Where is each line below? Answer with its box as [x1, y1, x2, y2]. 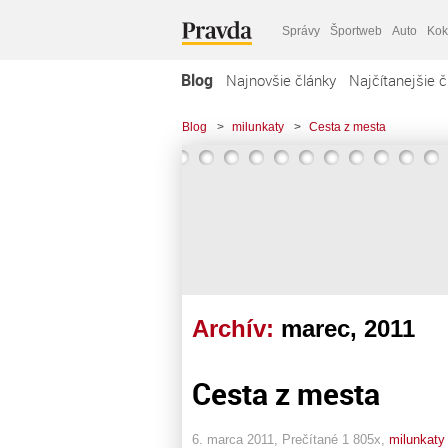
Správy [282, 23, 320, 38]
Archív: [192, 315, 281, 342]
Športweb [330, 23, 382, 38]
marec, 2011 [281, 315, 415, 342]
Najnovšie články [226, 70, 336, 90]
